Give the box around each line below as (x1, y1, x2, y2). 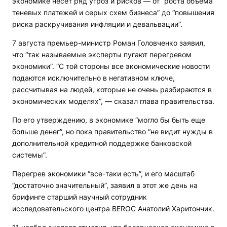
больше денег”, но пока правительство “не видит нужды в (12, 127, 213, 136)
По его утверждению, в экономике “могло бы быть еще (12, 116, 205, 124)
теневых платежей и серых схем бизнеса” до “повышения (12, 8, 214, 17)
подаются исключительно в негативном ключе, (12, 73, 175, 82)
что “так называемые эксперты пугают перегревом (12, 50, 192, 59)
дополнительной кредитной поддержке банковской (12, 139, 192, 147)
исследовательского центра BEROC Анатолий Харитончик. (12, 204, 214, 213)
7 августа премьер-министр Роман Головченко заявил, (12, 39, 205, 47)
